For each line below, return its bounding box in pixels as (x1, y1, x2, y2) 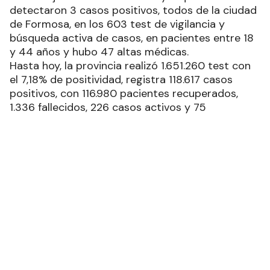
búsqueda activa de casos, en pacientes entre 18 (10, 30, 254, 45)
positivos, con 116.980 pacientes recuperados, (10, 86, 238, 101)
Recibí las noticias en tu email (41, 170, 229, 188)
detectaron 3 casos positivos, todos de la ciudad (10, 2, 257, 17)
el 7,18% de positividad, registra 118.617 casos (10, 72, 233, 87)
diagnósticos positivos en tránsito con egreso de (10, 113, 257, 128)
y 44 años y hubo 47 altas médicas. (10, 44, 189, 59)
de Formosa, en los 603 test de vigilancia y (10, 16, 225, 31)
